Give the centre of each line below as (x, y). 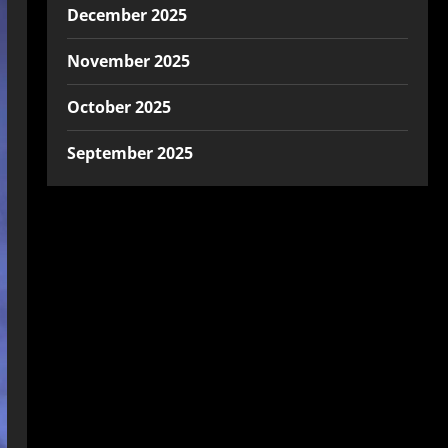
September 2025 (129, 153)
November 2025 (128, 61)
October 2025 (118, 107)
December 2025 (126, 15)
